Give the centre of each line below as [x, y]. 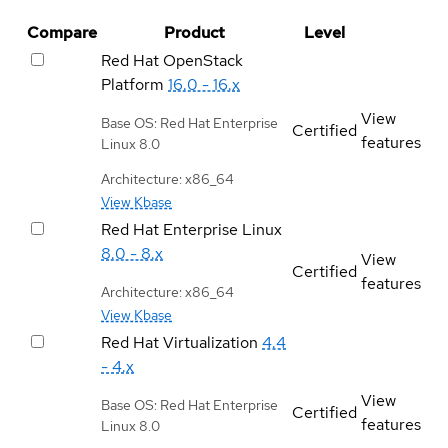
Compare [62, 32]
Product [194, 32]
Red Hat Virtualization [179, 342]
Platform [132, 84]
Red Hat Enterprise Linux [191, 229]
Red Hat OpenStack [172, 60]
